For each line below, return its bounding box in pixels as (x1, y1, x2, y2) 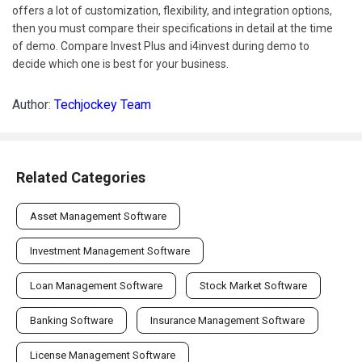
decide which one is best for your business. (12, 57, 229, 70)
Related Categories (16, 168, 145, 186)
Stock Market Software (200, 279, 307, 292)
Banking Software (30, 314, 113, 326)
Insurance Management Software (150, 314, 305, 326)
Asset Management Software (30, 209, 166, 222)
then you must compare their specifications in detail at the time (12, 21, 333, 35)
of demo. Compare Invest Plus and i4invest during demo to (12, 39, 309, 53)
